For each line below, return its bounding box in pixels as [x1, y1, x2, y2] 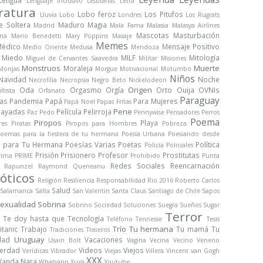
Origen [128, 85, 153, 95]
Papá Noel [64, 97, 95, 106]
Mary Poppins [66, 32, 108, 40]
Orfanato [38, 86, 66, 95]
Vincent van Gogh [166, 247, 220, 255]
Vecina [150, 236, 170, 244]
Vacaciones [85, 235, 123, 244]
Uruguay [14, 234, 45, 245]
